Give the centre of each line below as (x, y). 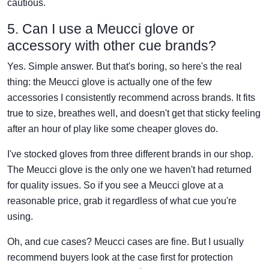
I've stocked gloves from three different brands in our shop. (130, 154)
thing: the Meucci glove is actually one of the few (110, 82)
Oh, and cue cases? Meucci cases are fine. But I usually (125, 241)
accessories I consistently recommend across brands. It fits (131, 97)
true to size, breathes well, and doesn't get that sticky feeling (134, 113)
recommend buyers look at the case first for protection (120, 257)
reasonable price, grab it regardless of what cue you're (122, 201)
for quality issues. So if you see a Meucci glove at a (115, 185)
